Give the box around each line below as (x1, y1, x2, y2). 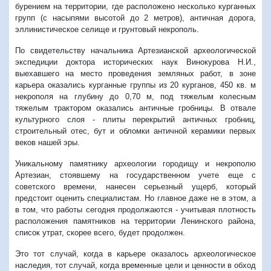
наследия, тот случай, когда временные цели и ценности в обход (15, 260, 256, 270)
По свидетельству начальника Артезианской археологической (15, 45, 256, 55)
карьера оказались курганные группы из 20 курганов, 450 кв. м (15, 80, 256, 90)
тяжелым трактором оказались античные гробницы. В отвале (15, 103, 256, 113)
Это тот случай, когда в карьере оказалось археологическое (15, 249, 256, 258)
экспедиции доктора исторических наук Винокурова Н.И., (15, 57, 256, 67)
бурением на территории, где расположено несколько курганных (15, 1, 256, 11)
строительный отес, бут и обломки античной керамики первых (15, 126, 256, 135)
